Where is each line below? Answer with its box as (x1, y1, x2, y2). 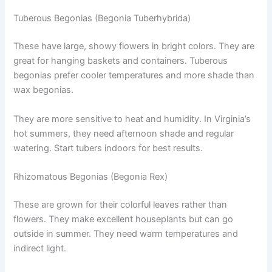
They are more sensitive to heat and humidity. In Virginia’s (13, 113, 251, 124)
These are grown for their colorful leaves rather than (13, 199, 228, 210)
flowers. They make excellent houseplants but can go (13, 213, 234, 225)
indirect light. (13, 242, 67, 254)
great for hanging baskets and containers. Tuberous (13, 55, 228, 67)
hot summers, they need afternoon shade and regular (13, 127, 234, 139)
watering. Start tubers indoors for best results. (13, 142, 203, 154)
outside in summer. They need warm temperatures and (13, 228, 239, 239)
